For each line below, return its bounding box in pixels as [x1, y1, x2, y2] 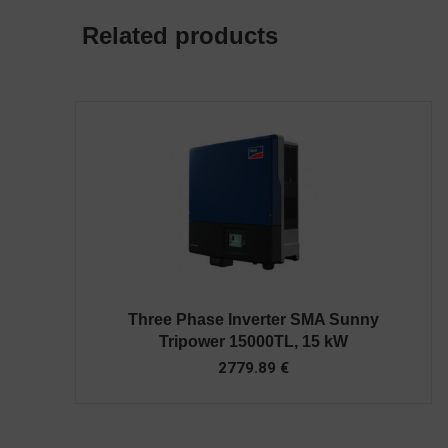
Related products [82, 22, 278, 49]
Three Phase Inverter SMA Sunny [128, 311, 380, 329]
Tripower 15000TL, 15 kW [159, 333, 349, 351]
